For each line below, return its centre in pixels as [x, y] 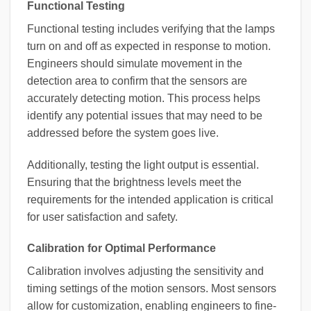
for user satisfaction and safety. [102, 217]
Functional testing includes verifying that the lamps [151, 28]
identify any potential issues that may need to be [145, 115]
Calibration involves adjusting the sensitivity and [145, 271]
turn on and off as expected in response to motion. [149, 46]
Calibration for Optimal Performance [121, 249]
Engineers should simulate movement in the [135, 63]
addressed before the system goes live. [123, 133]
